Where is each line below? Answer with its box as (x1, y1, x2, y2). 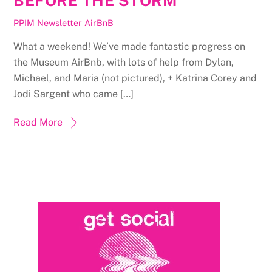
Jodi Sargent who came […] (13, 87, 134, 100)
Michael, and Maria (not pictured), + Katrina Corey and (13, 72, 257, 84)
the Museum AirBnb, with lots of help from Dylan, (13, 56, 234, 68)
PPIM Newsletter (13, 18, 83, 29)
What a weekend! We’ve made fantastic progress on (13, 40, 246, 52)
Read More (13, 116, 63, 128)
